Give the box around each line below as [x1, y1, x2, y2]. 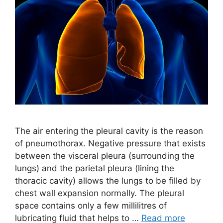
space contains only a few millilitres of [15, 200, 167, 211]
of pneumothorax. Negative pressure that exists [15, 138, 206, 148]
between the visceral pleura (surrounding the [15, 150, 195, 161]
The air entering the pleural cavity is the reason [15, 125, 203, 136]
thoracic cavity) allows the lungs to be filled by [15, 175, 201, 186]
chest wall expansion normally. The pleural [15, 188, 184, 198]
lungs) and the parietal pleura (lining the [15, 163, 174, 173]
